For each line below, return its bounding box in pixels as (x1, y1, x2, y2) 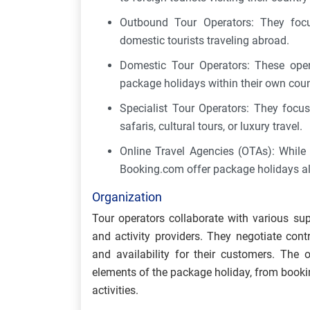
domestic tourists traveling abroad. (120, 34, 292, 47)
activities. (92, 284, 138, 297)
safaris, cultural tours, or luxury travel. (120, 120, 305, 133)
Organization (92, 190, 162, 204)
